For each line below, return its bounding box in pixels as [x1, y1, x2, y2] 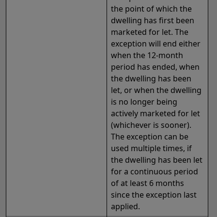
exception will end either [111, 38, 201, 49]
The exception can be [111, 131, 188, 142]
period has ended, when [111, 62, 200, 73]
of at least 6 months [111, 178, 184, 189]
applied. [111, 201, 140, 212]
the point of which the [111, 3, 192, 15]
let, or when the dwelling [111, 85, 201, 96]
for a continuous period [111, 166, 198, 177]
